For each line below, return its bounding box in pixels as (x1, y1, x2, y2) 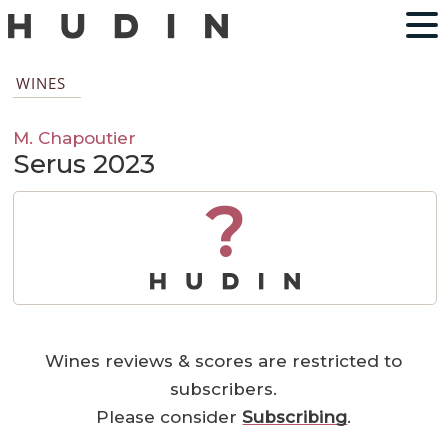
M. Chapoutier (13, 127, 137, 149)
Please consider (96, 407, 243, 428)
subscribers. (170, 379, 278, 400)
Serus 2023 (13, 148, 156, 181)
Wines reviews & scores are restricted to (45, 351, 403, 372)
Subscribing (242, 407, 348, 428)
